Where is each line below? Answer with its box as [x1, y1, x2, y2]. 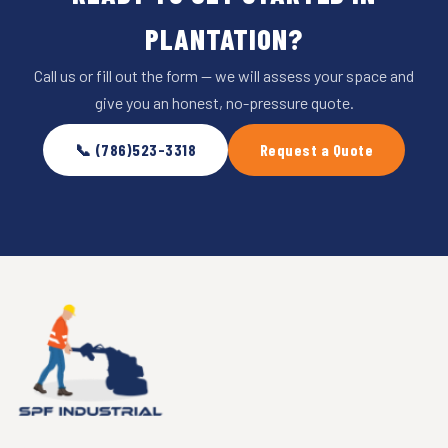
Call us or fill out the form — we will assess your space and [34, 65, 414, 85]
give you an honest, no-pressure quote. [94, 92, 354, 112]
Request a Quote [260, 140, 374, 160]
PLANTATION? [145, 20, 303, 56]
